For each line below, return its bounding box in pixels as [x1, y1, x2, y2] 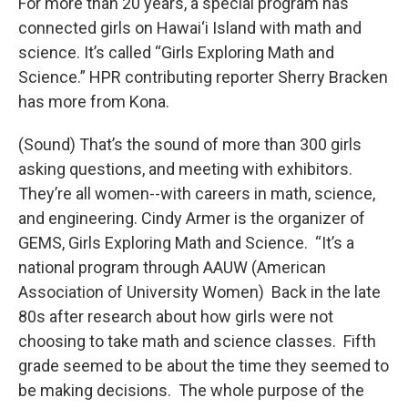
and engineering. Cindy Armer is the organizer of [18, 209, 365, 228]
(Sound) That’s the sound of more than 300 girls [18, 135, 362, 154]
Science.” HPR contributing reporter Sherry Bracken [18, 67, 388, 87]
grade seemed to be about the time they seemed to [18, 356, 389, 375]
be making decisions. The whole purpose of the [18, 381, 364, 400]
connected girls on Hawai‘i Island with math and [18, 18, 362, 37]
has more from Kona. [18, 92, 169, 111]
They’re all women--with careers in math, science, [18, 184, 375, 203]
